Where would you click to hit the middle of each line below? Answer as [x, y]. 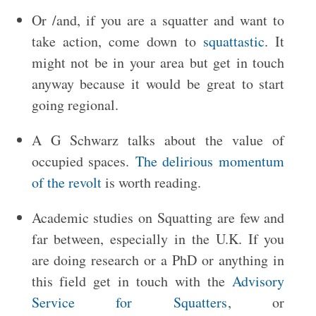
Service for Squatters [129, 302]
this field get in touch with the [132, 281]
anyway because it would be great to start [158, 84]
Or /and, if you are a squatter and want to [158, 20]
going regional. [75, 105]
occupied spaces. [83, 161]
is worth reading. [151, 182]
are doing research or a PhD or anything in [158, 260]
